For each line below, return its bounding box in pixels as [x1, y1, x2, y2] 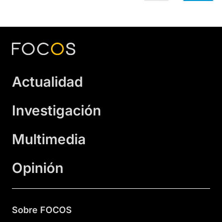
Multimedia [12, 131, 86, 148]
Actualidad [12, 73, 83, 91]
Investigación [12, 102, 101, 119]
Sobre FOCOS [12, 205, 72, 216]
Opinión [12, 160, 63, 177]
